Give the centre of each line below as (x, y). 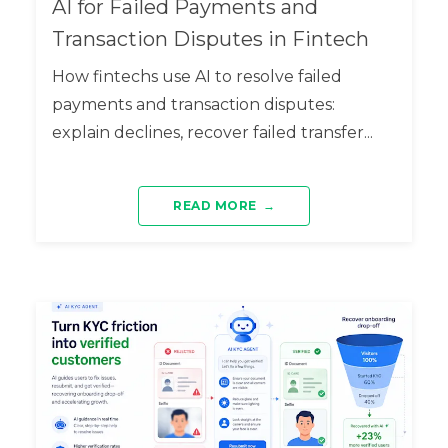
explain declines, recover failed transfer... (212, 132)
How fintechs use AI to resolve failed (196, 76)
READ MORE (215, 205)
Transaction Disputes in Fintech (210, 38)
